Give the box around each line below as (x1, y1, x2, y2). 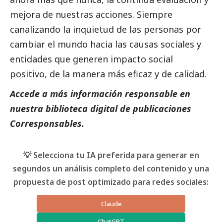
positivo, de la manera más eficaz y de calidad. (10, 67, 209, 80)
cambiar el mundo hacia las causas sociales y (10, 38, 201, 50)
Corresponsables (10, 117, 82, 129)
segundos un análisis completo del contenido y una (13, 163, 209, 174)
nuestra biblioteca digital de (10, 102, 133, 114)
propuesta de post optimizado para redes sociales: (13, 176, 209, 187)
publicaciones (133, 102, 191, 114)
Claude (101, 199, 121, 208)
